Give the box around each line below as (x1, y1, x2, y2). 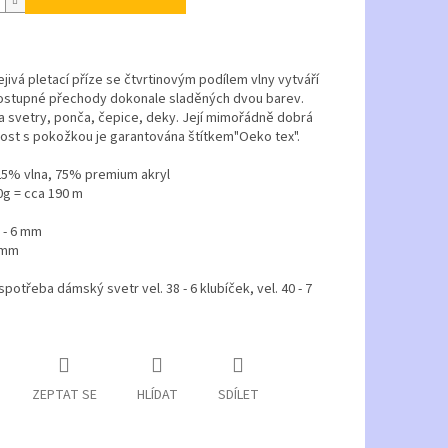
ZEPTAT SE (31, 385, 97, 406)
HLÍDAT (136, 385, 178, 406)
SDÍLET (217, 385, 259, 406)
